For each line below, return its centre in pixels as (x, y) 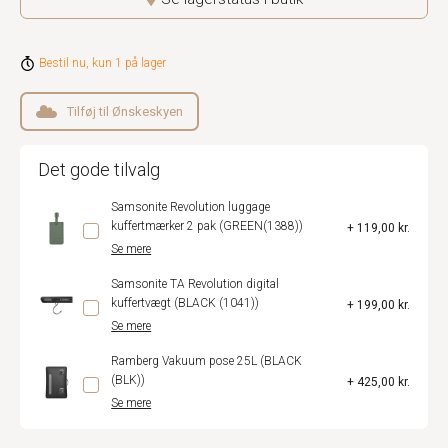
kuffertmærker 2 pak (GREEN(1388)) (207, 226)
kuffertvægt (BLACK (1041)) (185, 303)
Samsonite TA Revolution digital (195, 284)
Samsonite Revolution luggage (191, 207)
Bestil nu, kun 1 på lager (102, 63)
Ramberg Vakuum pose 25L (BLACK (207, 361)
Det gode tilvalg (99, 169)
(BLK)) (128, 380)
